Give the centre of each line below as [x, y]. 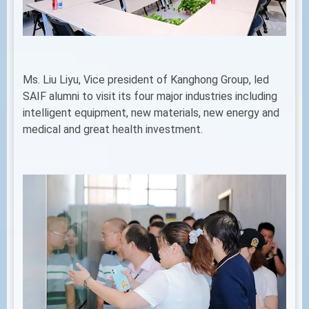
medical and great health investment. [113, 130]
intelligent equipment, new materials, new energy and [151, 113]
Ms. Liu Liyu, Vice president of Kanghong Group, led [146, 80]
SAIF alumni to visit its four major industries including [150, 97]
